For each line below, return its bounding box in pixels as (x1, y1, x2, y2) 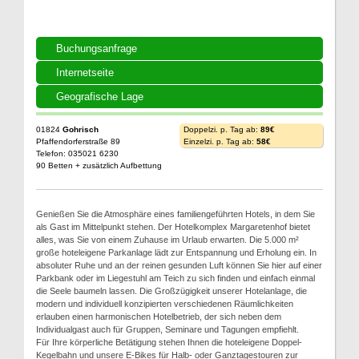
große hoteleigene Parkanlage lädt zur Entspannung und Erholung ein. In (36, 247, 317, 257)
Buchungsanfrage (56, 42, 137, 54)
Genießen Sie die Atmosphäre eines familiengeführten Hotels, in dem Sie (36, 208, 315, 219)
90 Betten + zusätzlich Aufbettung (36, 160, 162, 170)
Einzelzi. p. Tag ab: (184, 136, 256, 146)
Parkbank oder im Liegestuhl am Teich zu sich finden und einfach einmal (36, 272, 315, 283)
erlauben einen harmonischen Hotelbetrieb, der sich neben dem (36, 311, 281, 321)
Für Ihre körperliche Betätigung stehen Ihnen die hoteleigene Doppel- (36, 337, 302, 347)
